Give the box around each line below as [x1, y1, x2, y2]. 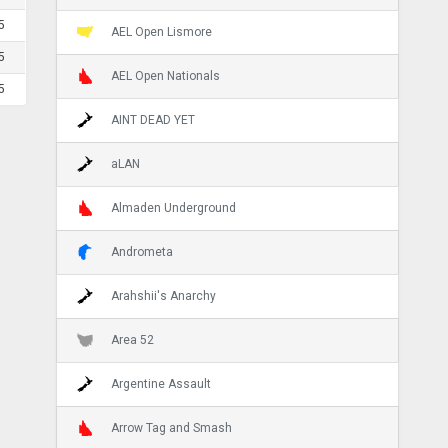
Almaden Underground [110, 200, 236, 215]
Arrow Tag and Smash [110, 420, 232, 435]
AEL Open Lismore [110, 24, 212, 39]
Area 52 [110, 332, 154, 347]
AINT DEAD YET [110, 112, 195, 127]
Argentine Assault [110, 376, 211, 391]
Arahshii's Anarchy [110, 288, 216, 303]
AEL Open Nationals [110, 68, 220, 83]
